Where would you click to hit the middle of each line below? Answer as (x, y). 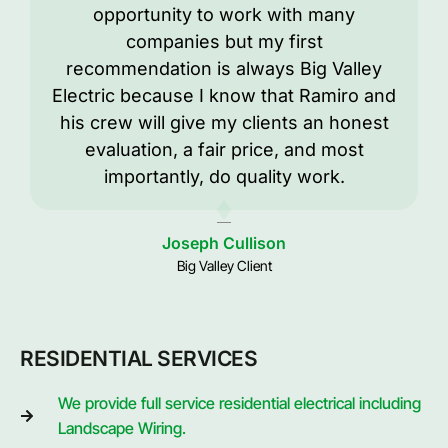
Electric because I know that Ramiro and (224, 95)
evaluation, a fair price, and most (224, 149)
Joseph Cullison (224, 242)
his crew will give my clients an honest (224, 122)
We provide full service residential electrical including (239, 402)
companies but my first (224, 41)
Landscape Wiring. (121, 427)
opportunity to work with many (224, 14)
